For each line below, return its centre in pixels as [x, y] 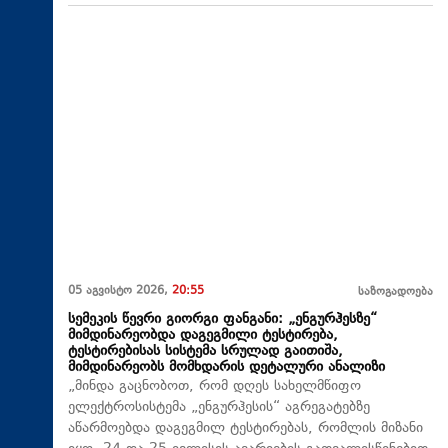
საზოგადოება [395, 292]
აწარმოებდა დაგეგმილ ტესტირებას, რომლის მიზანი [245, 428]
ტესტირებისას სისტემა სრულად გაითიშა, [205, 351]
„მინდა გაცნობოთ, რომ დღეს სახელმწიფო [214, 386]
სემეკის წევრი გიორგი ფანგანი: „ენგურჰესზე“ [222, 319]
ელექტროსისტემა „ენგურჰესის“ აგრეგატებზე [219, 407]
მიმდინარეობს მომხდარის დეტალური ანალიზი [226, 367]
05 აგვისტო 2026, [120, 291]
